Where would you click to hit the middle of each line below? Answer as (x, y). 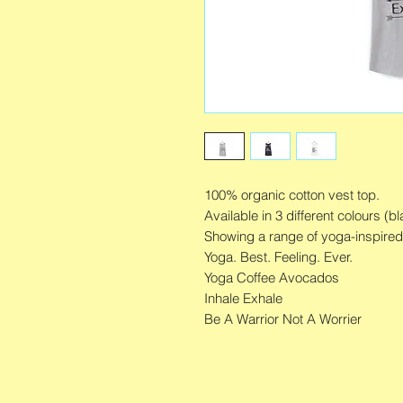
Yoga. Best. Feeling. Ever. (278, 257)
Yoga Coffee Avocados (272, 278)
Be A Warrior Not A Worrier (283, 319)
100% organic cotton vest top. (292, 195)
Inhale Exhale (243, 299)
